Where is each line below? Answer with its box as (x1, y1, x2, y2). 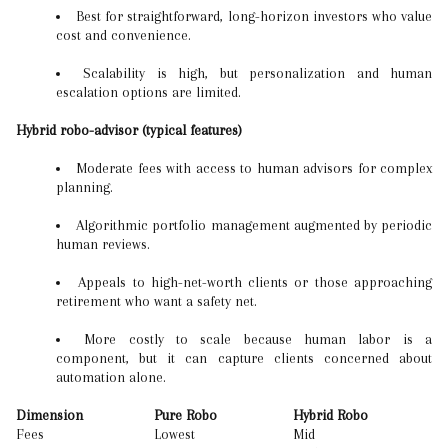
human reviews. (56, 236, 150, 252)
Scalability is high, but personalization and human (83, 65, 433, 81)
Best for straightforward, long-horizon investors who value (76, 8, 433, 24)
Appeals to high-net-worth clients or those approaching (78, 274, 433, 290)
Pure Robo (154, 407, 217, 423)
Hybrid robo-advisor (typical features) (16, 122, 242, 138)
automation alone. (56, 369, 166, 385)
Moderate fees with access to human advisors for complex (76, 160, 433, 176)
